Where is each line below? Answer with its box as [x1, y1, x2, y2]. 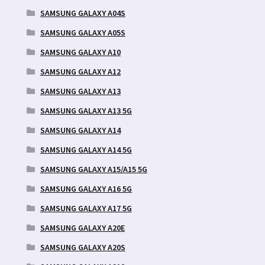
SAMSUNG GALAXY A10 [40, 46, 121, 57]
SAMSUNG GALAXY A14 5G [40, 144, 132, 155]
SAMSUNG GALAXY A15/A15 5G [40, 163, 147, 174]
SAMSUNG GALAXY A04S [40, 7, 125, 18]
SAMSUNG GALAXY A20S [40, 241, 125, 253]
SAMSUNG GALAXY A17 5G [40, 202, 132, 214]
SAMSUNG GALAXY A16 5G [40, 183, 132, 194]
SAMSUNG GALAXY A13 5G [40, 105, 132, 116]
